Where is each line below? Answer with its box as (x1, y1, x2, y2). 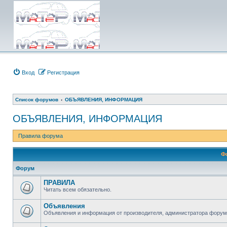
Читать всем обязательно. (44, 186, 111, 193)
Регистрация (47, 69, 80, 75)
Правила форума (18, 133, 63, 139)
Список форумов (15, 97, 58, 102)
